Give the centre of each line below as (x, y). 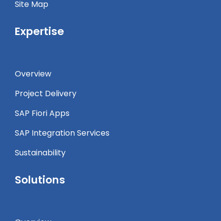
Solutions (40, 180)
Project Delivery (46, 94)
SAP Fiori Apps (42, 113)
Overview (33, 74)
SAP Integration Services (62, 133)
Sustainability (40, 153)
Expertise (39, 32)
